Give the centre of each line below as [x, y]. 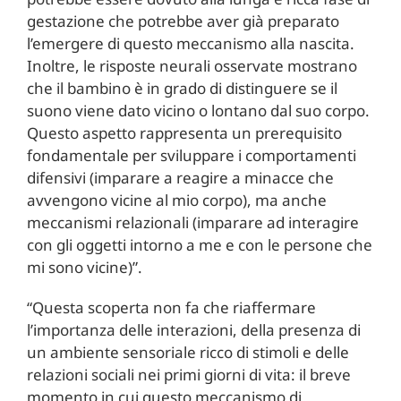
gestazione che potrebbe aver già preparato [183, 21]
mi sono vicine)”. [84, 267]
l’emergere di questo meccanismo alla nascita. [190, 43]
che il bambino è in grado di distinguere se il [182, 88]
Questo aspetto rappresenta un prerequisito [184, 132]
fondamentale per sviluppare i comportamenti [191, 155]
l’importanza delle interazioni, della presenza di [193, 329]
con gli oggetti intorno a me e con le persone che [199, 244]
